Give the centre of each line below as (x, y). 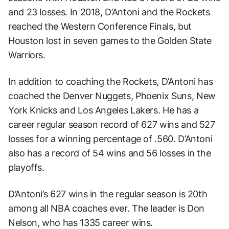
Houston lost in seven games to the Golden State (110, 40)
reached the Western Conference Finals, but (100, 26)
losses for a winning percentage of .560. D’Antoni (110, 139)
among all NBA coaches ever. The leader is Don (106, 208)
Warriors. (27, 55)
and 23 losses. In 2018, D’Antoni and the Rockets (109, 12)
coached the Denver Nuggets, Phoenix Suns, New (112, 96)
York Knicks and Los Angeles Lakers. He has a (104, 110)
